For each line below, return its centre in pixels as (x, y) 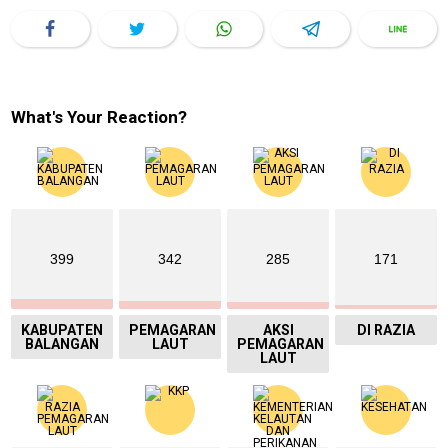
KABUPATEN (62, 330)
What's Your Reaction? (99, 117)
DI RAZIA (386, 330)
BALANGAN (62, 344)
